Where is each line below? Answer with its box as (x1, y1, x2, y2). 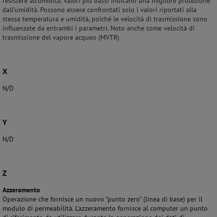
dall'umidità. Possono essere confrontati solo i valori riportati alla (2, 5, 197, 14)
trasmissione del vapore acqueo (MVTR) (2, 33, 119, 42)
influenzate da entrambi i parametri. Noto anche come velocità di (2, 24, 195, 32)
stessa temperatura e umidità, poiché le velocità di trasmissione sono (2, 15, 207, 23)
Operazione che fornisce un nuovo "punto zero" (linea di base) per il (2, 195, 202, 203)
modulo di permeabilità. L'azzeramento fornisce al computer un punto (2, 204, 208, 213)
